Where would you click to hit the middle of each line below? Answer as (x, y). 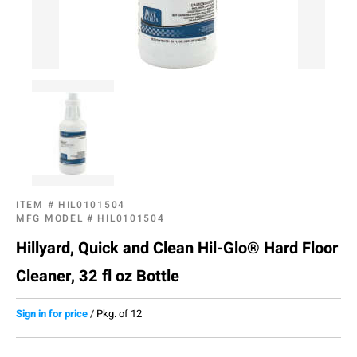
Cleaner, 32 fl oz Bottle (98, 276)
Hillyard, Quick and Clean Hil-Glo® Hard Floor (177, 248)
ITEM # (37, 205)
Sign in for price (52, 314)
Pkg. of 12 (119, 314)
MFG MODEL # (57, 218)
